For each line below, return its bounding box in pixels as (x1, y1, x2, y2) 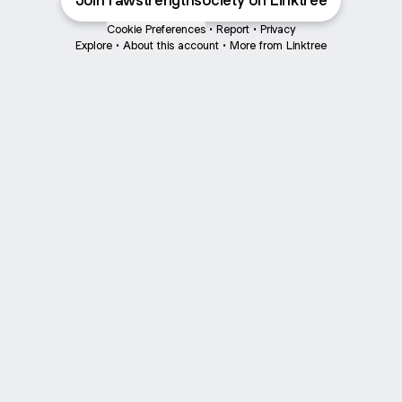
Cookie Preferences (107, 22, 205, 37)
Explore (75, 38, 112, 53)
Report (216, 22, 249, 37)
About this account (123, 38, 219, 53)
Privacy (260, 22, 295, 37)
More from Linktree (230, 38, 327, 53)
